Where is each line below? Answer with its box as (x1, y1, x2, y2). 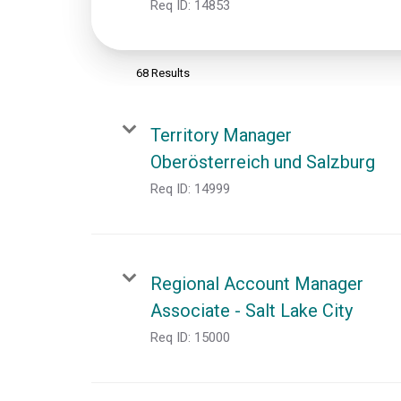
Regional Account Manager (150, 272, 363, 294)
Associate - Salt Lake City (150, 299, 353, 321)
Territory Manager (150, 124, 292, 146)
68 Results (136, 65, 190, 80)
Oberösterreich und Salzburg (150, 150, 375, 173)
